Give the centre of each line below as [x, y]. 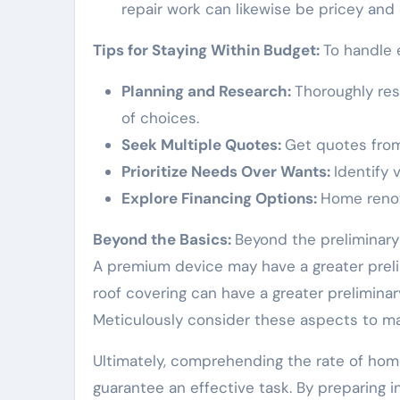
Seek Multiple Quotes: [203, 144]
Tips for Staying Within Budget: [208, 50]
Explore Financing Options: [221, 198]
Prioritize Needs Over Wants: [228, 171]
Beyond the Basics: [164, 239]
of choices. [160, 117]
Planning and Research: [208, 91]
